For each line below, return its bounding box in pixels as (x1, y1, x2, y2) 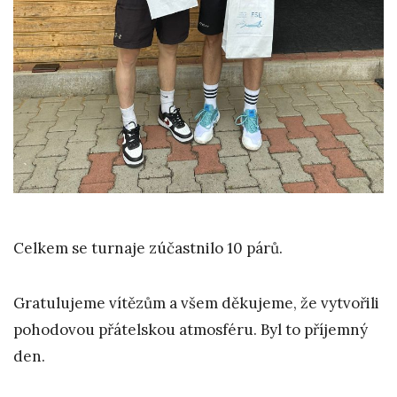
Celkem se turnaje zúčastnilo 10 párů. (13, 237, 283, 258)
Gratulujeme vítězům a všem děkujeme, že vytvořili (13, 292, 379, 313)
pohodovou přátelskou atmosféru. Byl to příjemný (13, 319, 368, 339)
